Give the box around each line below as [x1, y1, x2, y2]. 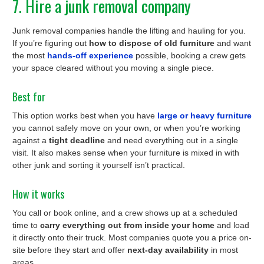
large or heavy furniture [157, 110, 252, 120]
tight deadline [49, 135, 105, 145]
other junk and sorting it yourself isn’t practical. [12, 160, 185, 170]
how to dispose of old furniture [89, 38, 214, 48]
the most [12, 51, 47, 61]
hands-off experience [47, 51, 133, 61]
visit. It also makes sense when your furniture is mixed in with [12, 147, 239, 157]
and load [214, 220, 249, 230]
